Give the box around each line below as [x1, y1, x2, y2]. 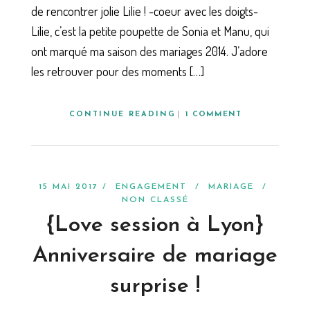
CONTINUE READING [69, 111, 176, 119]
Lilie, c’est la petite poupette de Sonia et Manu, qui [31, 23, 269, 39]
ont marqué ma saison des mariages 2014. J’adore [31, 43, 268, 59]
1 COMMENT [185, 111, 241, 119]
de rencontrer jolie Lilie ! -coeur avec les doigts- [31, 3, 258, 19]
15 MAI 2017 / [39, 183, 116, 192]
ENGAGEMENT [116, 183, 187, 192]
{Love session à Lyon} [46, 215, 264, 237]
